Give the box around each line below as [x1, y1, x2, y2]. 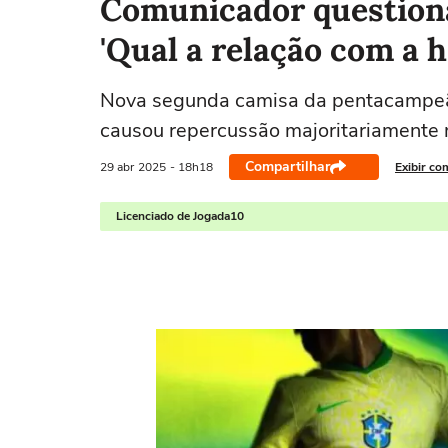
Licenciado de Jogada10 [116, 208, 244, 224]
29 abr [100, 158, 134, 175]
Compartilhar [245, 157, 330, 176]
